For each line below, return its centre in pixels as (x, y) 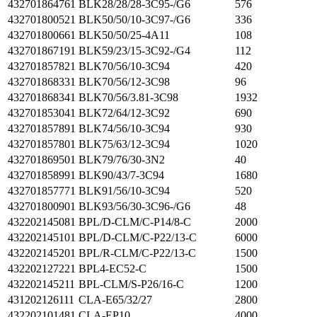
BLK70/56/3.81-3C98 (128, 97)
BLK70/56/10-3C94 (124, 66)
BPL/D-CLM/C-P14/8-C (135, 222)
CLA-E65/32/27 (115, 300)
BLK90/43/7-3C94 (121, 175)
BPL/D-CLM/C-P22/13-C (138, 237)
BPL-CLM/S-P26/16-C (131, 284)
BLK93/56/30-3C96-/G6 (134, 206)
